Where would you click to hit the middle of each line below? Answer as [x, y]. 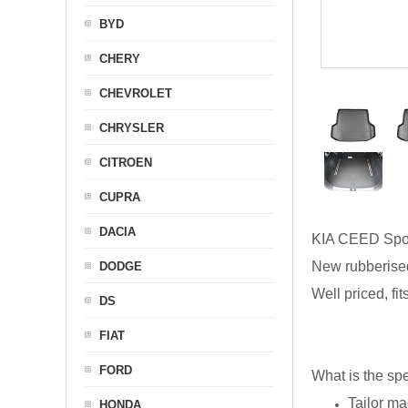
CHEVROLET [136, 93]
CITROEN [126, 163]
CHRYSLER [132, 128]
